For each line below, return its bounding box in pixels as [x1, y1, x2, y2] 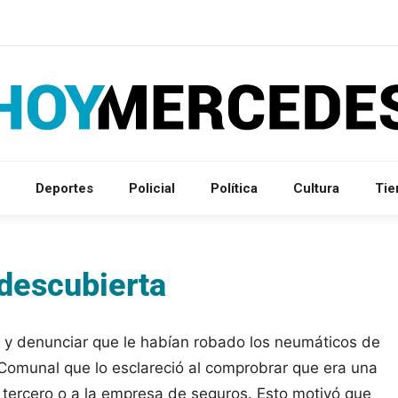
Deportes [36, 179, 93, 196]
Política [211, 179, 258, 196]
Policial [129, 179, 175, 196]
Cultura [293, 179, 339, 196]
